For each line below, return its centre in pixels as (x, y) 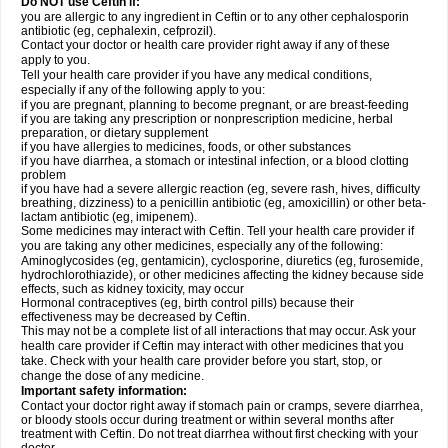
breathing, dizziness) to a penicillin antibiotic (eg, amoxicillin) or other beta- (223, 203)
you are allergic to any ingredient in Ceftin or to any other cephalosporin (215, 17)
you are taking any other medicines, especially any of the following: (202, 246)
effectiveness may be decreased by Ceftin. (135, 317)
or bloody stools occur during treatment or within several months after (207, 420)
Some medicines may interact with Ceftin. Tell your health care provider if (217, 231)
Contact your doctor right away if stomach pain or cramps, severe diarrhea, (222, 406)
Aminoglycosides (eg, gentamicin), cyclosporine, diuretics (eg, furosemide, (222, 261)
